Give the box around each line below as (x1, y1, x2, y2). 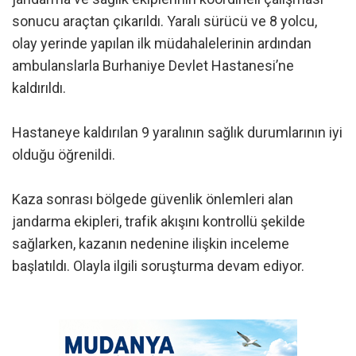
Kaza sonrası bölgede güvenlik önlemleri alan (12, 190, 293, 207)
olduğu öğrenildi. (12, 145, 115, 163)
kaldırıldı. (12, 79, 66, 96)
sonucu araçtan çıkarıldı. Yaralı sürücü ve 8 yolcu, (12, 12, 317, 29)
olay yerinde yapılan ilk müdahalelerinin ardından (12, 34, 311, 52)
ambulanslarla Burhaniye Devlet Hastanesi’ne (12, 56, 294, 74)
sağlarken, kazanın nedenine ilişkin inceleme (12, 234, 289, 252)
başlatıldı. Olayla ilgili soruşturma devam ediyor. (12, 257, 304, 274)
